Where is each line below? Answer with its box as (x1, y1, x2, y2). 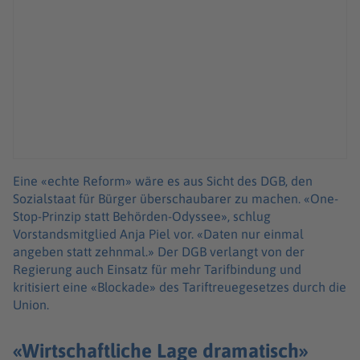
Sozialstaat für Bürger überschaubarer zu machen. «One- (13, 191, 338, 207)
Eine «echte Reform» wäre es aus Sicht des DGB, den (13, 174, 313, 189)
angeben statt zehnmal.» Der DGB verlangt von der (13, 244, 305, 260)
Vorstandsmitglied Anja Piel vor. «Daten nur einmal (13, 227, 304, 242)
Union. (13, 297, 52, 313)
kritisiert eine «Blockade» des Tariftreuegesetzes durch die (13, 280, 346, 295)
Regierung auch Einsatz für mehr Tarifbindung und (13, 262, 301, 277)
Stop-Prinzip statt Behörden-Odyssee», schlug (13, 209, 271, 224)
